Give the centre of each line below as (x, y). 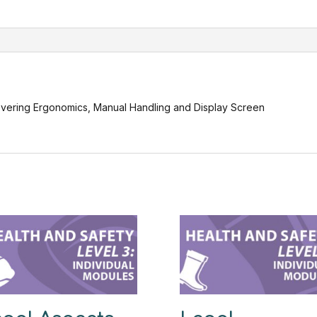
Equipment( (95, 7)
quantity (87, 105)
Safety (84, 56)
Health (84, 24)
